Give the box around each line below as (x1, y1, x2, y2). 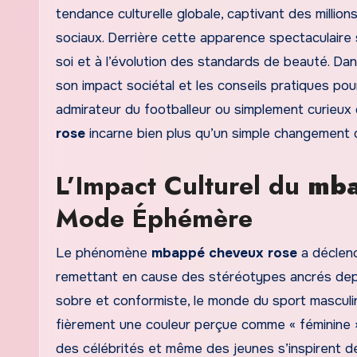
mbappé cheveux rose (151, 244, 297, 261)
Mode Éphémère (56, 199, 253, 237)
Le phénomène (56, 244, 151, 261)
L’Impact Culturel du (56, 167, 308, 204)
